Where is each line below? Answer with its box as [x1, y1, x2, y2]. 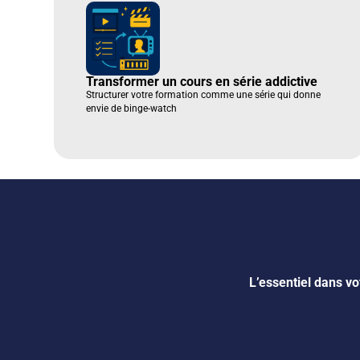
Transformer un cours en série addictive [86, 74, 318, 90]
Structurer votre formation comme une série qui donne [86, 89, 321, 101]
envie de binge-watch [86, 103, 178, 115]
